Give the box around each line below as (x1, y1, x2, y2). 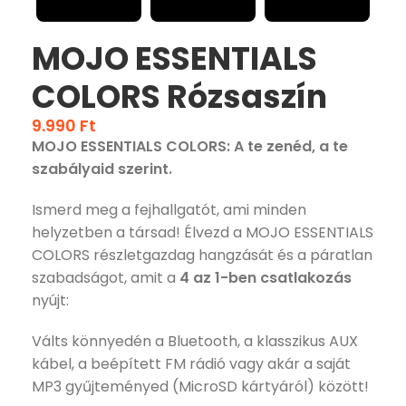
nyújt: (32, 290, 69, 311)
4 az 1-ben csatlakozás (179, 267, 352, 288)
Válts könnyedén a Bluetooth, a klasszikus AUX (32, 331, 358, 352)
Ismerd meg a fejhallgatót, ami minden (32, 199, 306, 220)
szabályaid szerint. (32, 159, 172, 179)
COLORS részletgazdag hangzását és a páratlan (32, 245, 372, 266)
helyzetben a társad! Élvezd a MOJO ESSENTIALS (32, 222, 373, 243)
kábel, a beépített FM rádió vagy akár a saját (32, 353, 351, 374)
